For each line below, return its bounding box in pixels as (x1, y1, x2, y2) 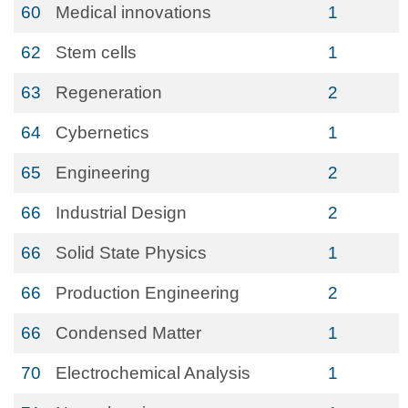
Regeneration (56, 83, 162, 102)
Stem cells (56, 43, 137, 62)
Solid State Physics (56, 243, 207, 262)
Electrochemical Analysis (56, 363, 250, 382)
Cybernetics (56, 123, 149, 142)
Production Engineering (56, 283, 240, 302)
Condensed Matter (56, 323, 201, 342)
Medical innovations (56, 3, 211, 22)
